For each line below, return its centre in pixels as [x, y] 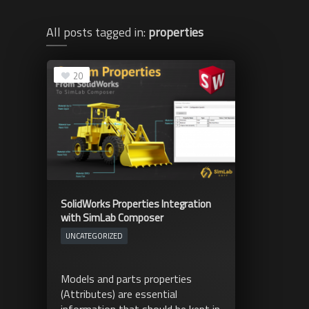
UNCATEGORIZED [94, 236]
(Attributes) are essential [119, 293]
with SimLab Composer [112, 217]
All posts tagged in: [97, 32]
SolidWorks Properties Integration [136, 203]
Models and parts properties [126, 278]
